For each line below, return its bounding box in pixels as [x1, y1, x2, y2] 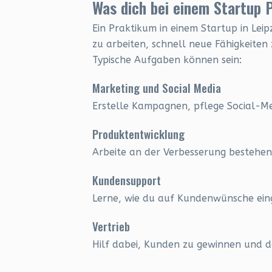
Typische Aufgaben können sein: [92, 54, 242, 66]
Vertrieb [92, 217, 130, 234]
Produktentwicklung [92, 125, 185, 142]
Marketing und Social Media [92, 79, 221, 96]
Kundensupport [92, 171, 161, 188]
